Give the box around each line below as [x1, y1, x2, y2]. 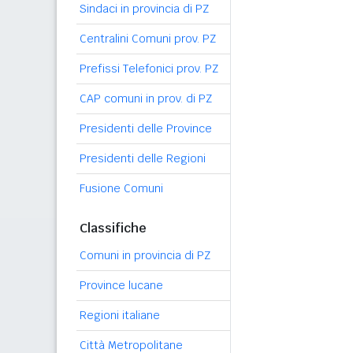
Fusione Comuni [80, 181, 163, 195]
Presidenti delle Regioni [80, 151, 206, 165]
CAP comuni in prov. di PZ [80, 91, 212, 106]
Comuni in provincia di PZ [80, 248, 210, 262]
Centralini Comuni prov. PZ [80, 32, 216, 46]
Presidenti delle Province [80, 121, 212, 136]
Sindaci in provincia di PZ [80, 2, 209, 16]
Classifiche [80, 220, 147, 236]
